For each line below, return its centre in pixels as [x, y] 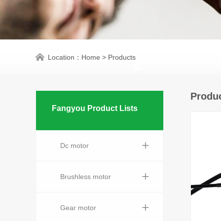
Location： [65, 57]
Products [122, 57]
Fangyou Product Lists [95, 108]
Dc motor [74, 146]
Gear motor [78, 208]
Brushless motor [86, 177]
